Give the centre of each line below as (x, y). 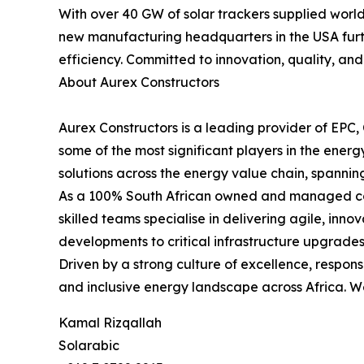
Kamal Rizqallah (110, 323)
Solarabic (89, 346)
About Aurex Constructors (139, 82)
